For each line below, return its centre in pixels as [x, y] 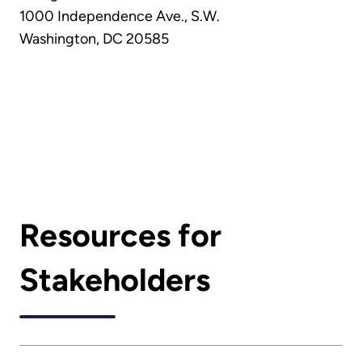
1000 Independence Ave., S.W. [120, 17]
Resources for [120, 236]
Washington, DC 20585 [94, 39]
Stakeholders [115, 280]
